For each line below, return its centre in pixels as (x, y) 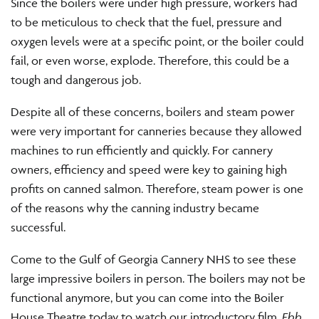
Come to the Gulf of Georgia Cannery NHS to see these (153, 259)
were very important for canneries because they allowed (156, 131)
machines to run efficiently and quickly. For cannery (142, 150)
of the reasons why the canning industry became (135, 208)
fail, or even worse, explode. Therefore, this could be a (150, 60)
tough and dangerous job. (76, 79)
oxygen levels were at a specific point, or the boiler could (157, 41)
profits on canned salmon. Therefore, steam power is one (157, 188)
